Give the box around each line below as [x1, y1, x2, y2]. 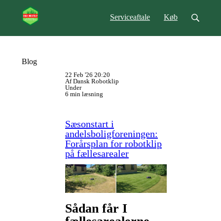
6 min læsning [65, 90, 103, 98]
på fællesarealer [65, 148, 129, 159]
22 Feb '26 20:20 [65, 71, 110, 78]
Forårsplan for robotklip [65, 138, 162, 149]
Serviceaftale [110, 13, 150, 21]
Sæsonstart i [65, 118, 114, 129]
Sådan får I [65, 201, 127, 216]
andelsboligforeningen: [65, 128, 158, 139]
